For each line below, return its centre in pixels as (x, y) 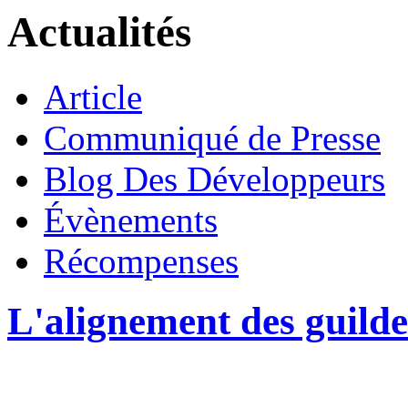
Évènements (131, 219)
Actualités (99, 32)
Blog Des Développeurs (214, 178)
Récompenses (141, 260)
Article (93, 97)
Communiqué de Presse (212, 138)
